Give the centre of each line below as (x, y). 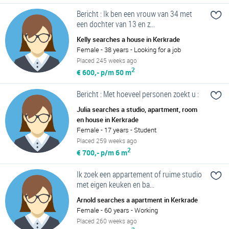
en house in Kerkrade (108, 119)
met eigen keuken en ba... (116, 184)
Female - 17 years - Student (117, 130)
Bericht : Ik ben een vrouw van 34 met (134, 14)
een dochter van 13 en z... (116, 24)
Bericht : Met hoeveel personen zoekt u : (138, 94)
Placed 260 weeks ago (107, 221)
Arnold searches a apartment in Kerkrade (137, 200)
